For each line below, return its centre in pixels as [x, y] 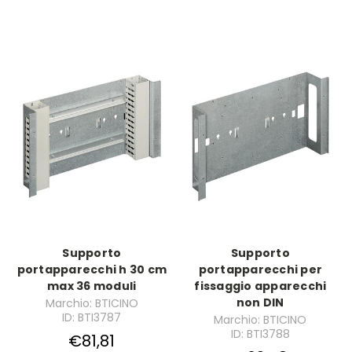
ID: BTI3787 [92, 317]
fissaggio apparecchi [260, 286]
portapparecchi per [260, 270]
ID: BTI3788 [260, 334]
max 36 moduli [92, 286]
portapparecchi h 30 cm [92, 270]
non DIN [260, 303]
